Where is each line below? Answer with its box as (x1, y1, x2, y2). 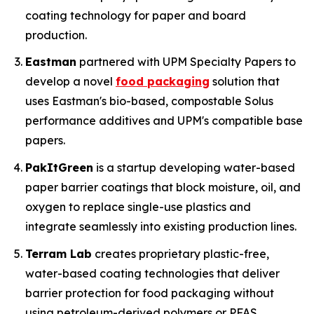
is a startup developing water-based (93, 160, 295, 175)
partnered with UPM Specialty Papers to (76, 55, 296, 69)
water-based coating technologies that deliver (25, 266, 280, 280)
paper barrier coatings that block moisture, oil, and (25, 179, 301, 194)
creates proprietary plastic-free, (92, 246, 269, 261)
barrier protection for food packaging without (25, 285, 274, 300)
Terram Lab (25, 246, 92, 261)
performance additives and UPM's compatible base (25, 114, 303, 128)
